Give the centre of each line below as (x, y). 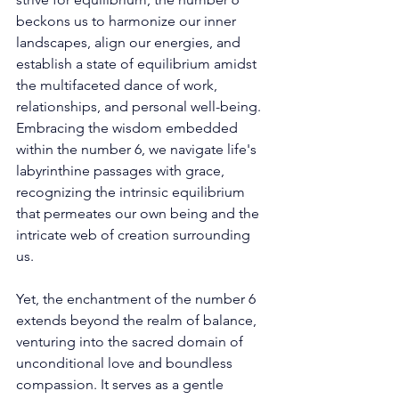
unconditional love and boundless (126, 362)
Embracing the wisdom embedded (129, 127)
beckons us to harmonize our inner (128, 20)
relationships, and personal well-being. (140, 106)
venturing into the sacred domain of (131, 341)
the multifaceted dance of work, (118, 85)
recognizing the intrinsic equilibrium (132, 191)
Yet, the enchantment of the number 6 (138, 298)
